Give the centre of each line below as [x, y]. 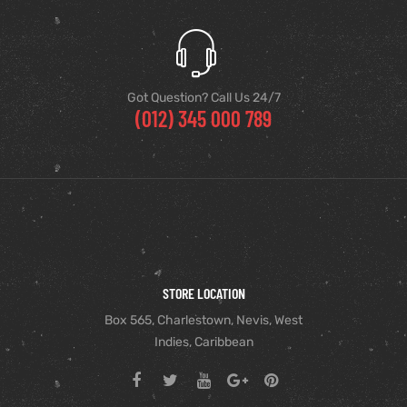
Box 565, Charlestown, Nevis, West [203, 320]
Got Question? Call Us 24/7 [203, 98]
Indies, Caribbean [203, 342]
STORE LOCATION [203, 293]
